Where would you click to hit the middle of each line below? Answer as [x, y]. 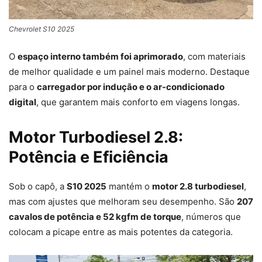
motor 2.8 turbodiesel [198, 186]
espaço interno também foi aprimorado [100, 56]
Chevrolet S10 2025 [42, 29]
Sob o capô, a [38, 186]
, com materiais [214, 56]
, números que [211, 216]
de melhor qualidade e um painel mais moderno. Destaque [129, 71]
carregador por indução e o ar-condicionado [131, 87]
